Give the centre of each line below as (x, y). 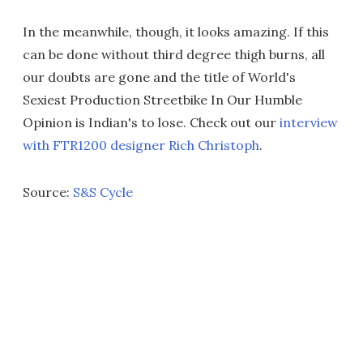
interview (309, 122)
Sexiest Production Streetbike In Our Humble (162, 99)
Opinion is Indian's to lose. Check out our (151, 122)
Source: (48, 192)
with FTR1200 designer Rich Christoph (141, 145)
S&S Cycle (103, 192)
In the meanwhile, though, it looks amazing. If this (176, 31)
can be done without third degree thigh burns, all (174, 54)
